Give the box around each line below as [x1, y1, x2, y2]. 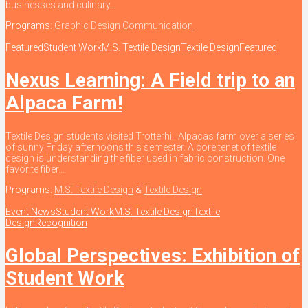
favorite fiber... [5, 163, 65, 175]
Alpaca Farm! [5, 91, 122, 115]
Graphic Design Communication [54, 20, 193, 32]
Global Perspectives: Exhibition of [5, 243, 300, 267]
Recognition [35, 217, 87, 228]
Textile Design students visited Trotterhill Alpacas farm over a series [5, 130, 294, 142]
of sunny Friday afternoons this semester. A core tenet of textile [5, 141, 276, 153]
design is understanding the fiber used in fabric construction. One [5, 152, 285, 164]
